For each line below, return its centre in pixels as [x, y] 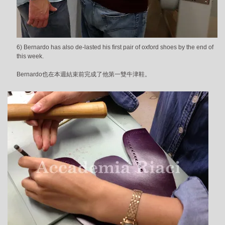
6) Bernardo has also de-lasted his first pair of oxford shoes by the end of [115, 47]
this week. [30, 57]
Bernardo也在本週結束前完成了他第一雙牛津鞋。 [84, 75]
